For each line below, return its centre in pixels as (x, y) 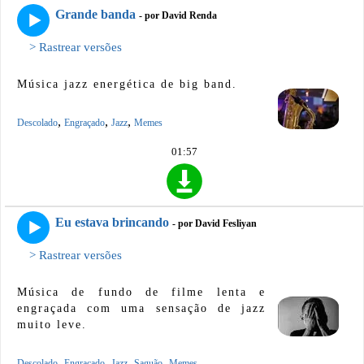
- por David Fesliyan (214, 223)
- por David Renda (178, 16)
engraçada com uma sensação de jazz (141, 308)
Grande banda (95, 15)
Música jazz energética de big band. (127, 84)
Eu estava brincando (112, 222)
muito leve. (52, 324)
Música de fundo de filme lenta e (141, 292)
